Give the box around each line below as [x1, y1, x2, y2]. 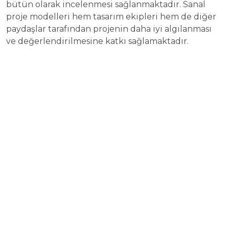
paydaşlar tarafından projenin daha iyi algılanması [6, 24, 212, 34]
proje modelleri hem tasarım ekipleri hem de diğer [6, 11, 216, 21]
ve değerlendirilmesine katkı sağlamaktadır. [6, 36, 189, 46]
